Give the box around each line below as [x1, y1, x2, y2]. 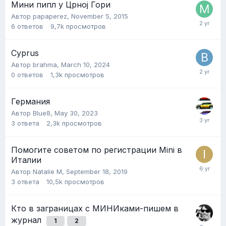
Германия [11, 96, 50, 106]
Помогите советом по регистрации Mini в [11, 144, 182, 155]
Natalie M [33, 167, 62, 176]
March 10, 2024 [61, 60, 110, 69]
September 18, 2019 [66, 167, 128, 176]
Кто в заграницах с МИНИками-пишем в [11, 203, 179, 213]
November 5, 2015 [71, 12, 128, 20]
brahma [33, 60, 57, 69]
